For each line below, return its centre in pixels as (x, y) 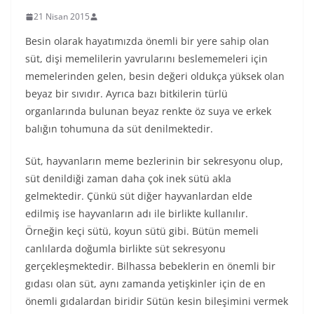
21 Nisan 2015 (62, 16)
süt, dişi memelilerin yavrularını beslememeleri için (146, 59)
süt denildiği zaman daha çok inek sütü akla (128, 178)
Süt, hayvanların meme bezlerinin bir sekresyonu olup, (154, 161)
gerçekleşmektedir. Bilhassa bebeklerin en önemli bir (150, 266)
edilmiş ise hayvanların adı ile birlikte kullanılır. (137, 213)
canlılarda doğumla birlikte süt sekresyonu (125, 248)
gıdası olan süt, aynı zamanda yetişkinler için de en (145, 284)
